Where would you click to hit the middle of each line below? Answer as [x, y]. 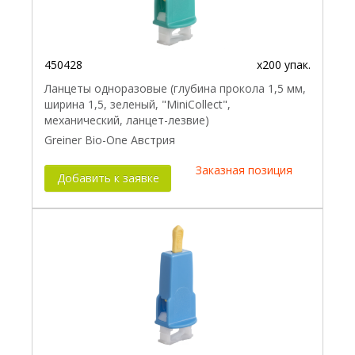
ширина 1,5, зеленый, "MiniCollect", [137, 105]
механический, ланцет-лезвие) [127, 120]
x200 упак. [284, 65]
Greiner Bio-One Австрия [110, 140]
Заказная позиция [244, 170]
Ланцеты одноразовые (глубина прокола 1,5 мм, [175, 89]
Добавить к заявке [108, 178]
